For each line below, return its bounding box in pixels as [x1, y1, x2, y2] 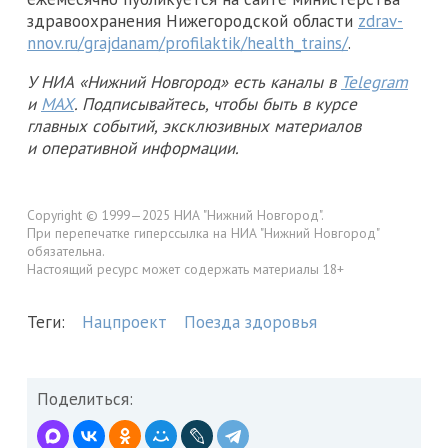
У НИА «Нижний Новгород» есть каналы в [27, 70, 341, 93]
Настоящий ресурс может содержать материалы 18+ [27, 259, 344, 278]
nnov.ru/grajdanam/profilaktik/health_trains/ [27, 31, 348, 54]
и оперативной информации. [27, 136, 239, 159]
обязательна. [27, 241, 105, 260]
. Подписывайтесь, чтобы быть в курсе [74, 92, 357, 115]
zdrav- [358, 9, 403, 32]
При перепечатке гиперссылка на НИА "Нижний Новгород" [27, 223, 379, 242]
